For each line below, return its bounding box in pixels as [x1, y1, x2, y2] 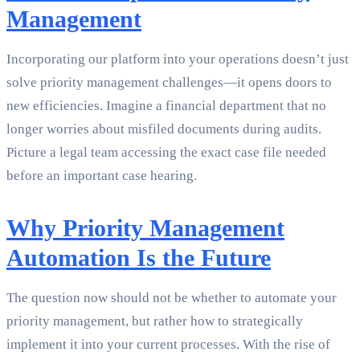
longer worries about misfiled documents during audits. [6, 121, 321, 137]
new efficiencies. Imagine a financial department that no [6, 98, 326, 114]
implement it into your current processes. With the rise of [6, 337, 330, 353]
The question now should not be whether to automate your [6, 290, 337, 306]
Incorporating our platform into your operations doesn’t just [6, 51, 349, 67]
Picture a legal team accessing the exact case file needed [6, 145, 326, 161]
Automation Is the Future [6, 244, 271, 272]
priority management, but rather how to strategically [6, 313, 303, 329]
